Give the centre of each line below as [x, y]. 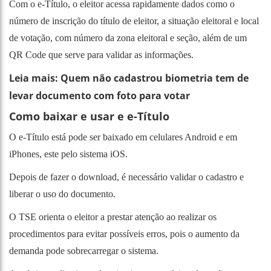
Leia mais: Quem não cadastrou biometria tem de [129, 78]
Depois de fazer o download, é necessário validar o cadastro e [126, 177]
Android [201, 137]
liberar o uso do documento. [62, 194]
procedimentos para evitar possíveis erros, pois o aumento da [124, 233]
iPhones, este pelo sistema [58, 154]
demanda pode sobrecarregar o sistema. [84, 250]
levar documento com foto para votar [100, 95]
